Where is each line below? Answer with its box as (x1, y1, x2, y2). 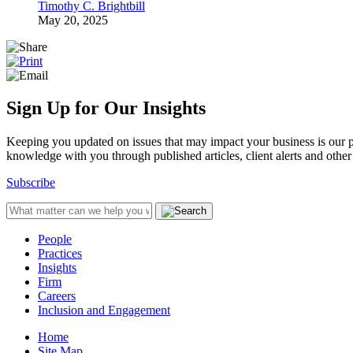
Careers (38, 289, 76, 303)
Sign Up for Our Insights (6, 98, 206, 119)
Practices (38, 247, 82, 261)
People (38, 232, 72, 247)
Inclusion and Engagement (38, 303, 170, 318)
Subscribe (6, 176, 55, 190)
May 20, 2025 (38, 13, 108, 27)
